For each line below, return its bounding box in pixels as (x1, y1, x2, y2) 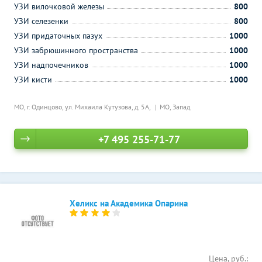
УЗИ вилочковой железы (14, 1, 104, 12)
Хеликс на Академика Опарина (70, 198, 188, 209)
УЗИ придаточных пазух (14, 30, 102, 41)
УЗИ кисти (14, 74, 52, 85)
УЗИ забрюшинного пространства (14, 45, 138, 56)
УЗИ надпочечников (14, 60, 88, 70)
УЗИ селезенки (14, 16, 68, 26)
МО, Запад (160, 102, 190, 111)
